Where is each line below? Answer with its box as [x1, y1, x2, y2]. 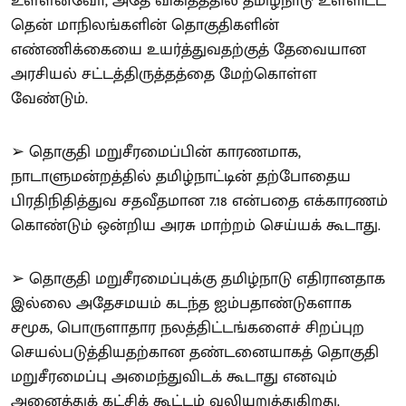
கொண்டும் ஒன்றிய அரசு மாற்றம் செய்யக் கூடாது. [11, 212, 381, 239]
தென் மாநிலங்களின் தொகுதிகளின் [11, 12, 279, 39]
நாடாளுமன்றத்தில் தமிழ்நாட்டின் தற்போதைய [11, 163, 351, 190]
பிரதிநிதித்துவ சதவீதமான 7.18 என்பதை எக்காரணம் [11, 188, 388, 215]
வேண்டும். [11, 85, 88, 112]
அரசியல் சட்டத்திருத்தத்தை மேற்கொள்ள [11, 61, 317, 88]
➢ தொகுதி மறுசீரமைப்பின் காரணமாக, [11, 139, 301, 166]
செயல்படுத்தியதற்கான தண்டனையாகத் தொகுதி [11, 339, 379, 366]
